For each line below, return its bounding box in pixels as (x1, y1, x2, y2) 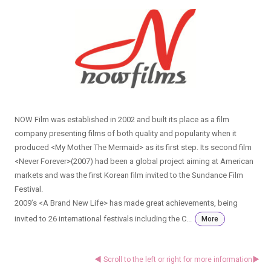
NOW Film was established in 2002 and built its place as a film (14, 115, 229, 125)
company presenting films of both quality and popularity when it (14, 129, 237, 139)
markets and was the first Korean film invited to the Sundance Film (14, 171, 243, 180)
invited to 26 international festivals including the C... (14, 214, 192, 224)
